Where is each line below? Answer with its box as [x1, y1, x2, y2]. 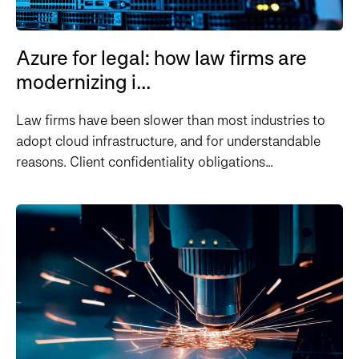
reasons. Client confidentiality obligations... [16, 153, 273, 171]
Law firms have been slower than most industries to [16, 111, 325, 129]
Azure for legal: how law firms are [16, 46, 307, 71]
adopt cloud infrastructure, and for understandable [16, 132, 321, 150]
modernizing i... [16, 70, 151, 95]
